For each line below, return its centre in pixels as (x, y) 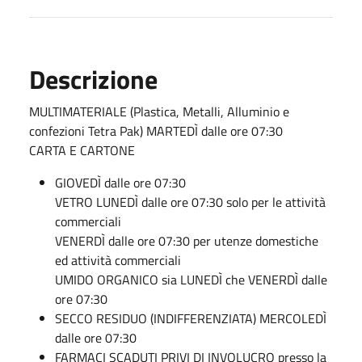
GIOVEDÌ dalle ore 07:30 (120, 182)
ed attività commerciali (118, 260)
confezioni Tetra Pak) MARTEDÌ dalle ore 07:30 (156, 130)
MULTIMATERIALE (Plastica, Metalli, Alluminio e (159, 111)
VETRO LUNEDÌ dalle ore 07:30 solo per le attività (190, 202)
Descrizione (93, 79)
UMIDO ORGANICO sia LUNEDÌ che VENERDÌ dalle (191, 279)
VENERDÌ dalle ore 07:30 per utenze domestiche (187, 240)
